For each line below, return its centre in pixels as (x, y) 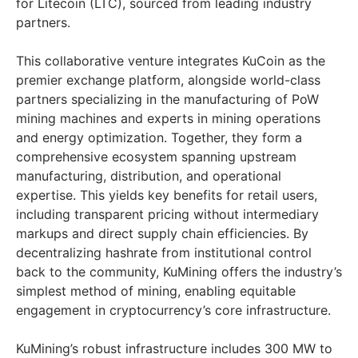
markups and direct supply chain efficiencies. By (162, 233)
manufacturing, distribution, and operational (149, 175)
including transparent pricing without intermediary (167, 214)
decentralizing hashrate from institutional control (164, 252)
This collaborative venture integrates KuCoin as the (171, 60)
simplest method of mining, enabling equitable (156, 290)
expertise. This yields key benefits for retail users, (167, 195)
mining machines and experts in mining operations (168, 118)
